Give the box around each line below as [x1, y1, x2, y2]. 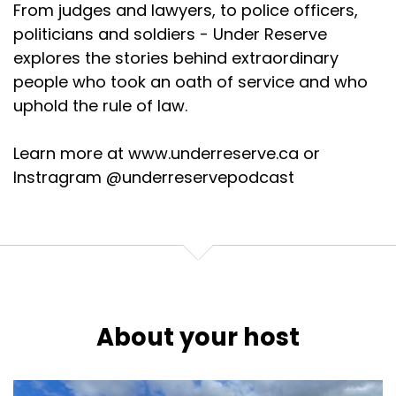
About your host [96, 320, 300, 354]
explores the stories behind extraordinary [13, 47, 339, 69]
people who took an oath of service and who [13, 71, 368, 93]
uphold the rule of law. [13, 95, 187, 117]
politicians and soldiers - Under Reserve [13, 23, 327, 45]
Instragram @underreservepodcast [13, 166, 294, 188]
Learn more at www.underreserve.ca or [13, 142, 320, 164]
